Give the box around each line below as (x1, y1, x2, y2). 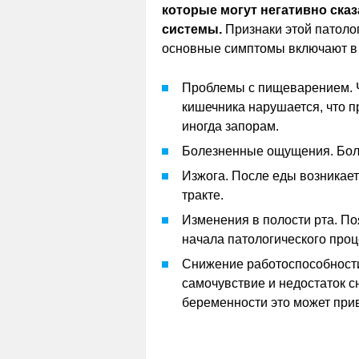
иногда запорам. (182, 119, 279, 133)
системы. (162, 22, 222, 36)
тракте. (182, 188, 224, 202)
